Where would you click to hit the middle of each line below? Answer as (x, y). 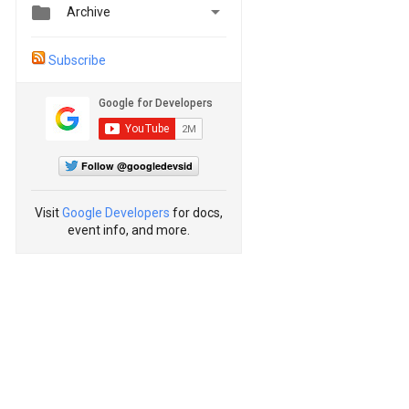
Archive (89, 12)
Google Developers (116, 213)
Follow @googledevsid (137, 166)
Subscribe (77, 61)
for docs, (196, 213)
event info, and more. (129, 231)
